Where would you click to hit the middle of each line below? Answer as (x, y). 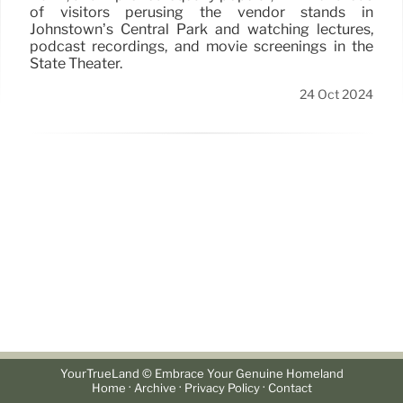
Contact (290, 389)
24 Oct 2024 (336, 94)
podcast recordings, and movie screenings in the (201, 46)
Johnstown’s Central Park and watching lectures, (201, 29)
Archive (155, 389)
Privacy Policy (222, 389)
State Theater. (76, 63)
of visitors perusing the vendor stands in (201, 12)
